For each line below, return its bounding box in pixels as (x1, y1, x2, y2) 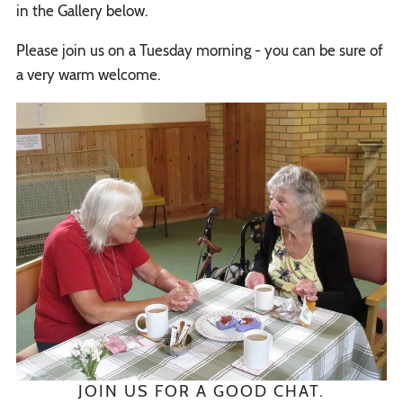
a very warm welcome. (15, 66, 165, 84)
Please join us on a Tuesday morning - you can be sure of (15, 41, 383, 59)
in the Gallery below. (15, 2, 156, 20)
